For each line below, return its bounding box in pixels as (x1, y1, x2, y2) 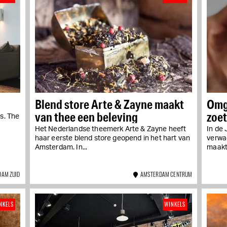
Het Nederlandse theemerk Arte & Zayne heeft (34, 126, 186, 133)
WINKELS (164, 200, 186, 209)
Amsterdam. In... (34, 144, 88, 152)
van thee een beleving (34, 109, 138, 125)
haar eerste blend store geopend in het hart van (34, 135, 191, 142)
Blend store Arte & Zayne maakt (34, 96, 184, 112)
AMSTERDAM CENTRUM (138, 170, 193, 179)
